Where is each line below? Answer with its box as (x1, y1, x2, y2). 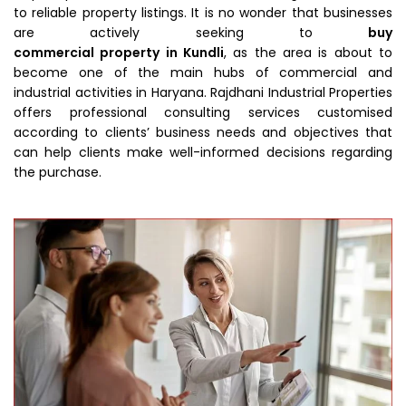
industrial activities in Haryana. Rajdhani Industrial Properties (14, 83, 392, 101)
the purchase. (14, 163, 101, 181)
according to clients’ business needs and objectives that (14, 123, 392, 141)
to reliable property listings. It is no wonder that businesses (14, 4, 392, 22)
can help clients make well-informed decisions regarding (14, 143, 392, 161)
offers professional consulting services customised (14, 103, 392, 121)
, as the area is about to (224, 43, 392, 62)
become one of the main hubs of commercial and (14, 63, 392, 82)
